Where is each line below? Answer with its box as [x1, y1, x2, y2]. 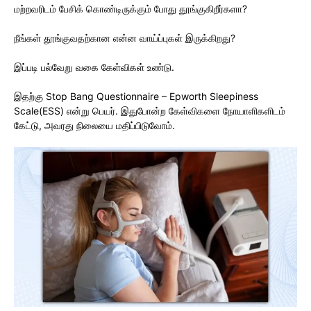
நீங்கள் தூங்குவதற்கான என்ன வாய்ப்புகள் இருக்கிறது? [14, 31, 235, 44]
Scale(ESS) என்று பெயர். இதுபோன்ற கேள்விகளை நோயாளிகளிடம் [14, 104, 285, 117]
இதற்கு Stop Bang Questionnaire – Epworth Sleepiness [14, 90, 258, 102]
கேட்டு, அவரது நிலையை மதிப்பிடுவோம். [14, 119, 175, 131]
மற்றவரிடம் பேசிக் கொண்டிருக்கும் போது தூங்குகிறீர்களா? [14, 2, 247, 15]
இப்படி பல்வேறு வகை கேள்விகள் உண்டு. [14, 60, 174, 73]
